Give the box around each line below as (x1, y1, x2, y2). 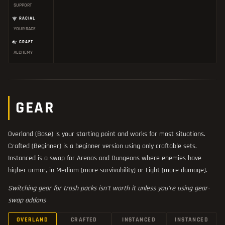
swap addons (8, 195, 46, 205)
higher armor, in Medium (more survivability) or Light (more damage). (8, 165, 207, 175)
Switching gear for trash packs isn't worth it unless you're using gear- (8, 183, 209, 193)
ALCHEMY (14, 49, 33, 56)
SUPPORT (14, 2, 32, 9)
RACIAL (19, 15, 35, 21)
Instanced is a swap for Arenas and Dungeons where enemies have (8, 153, 201, 163)
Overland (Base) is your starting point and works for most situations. (8, 129, 205, 139)
